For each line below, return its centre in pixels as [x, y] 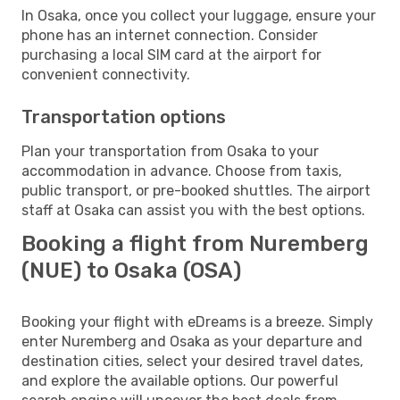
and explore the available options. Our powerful [180, 380]
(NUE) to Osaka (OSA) [131, 270]
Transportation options [124, 117]
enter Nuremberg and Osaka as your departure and [192, 341]
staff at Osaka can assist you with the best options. [193, 210]
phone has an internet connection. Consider [170, 35]
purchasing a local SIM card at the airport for [171, 54]
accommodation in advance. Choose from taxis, [182, 171]
